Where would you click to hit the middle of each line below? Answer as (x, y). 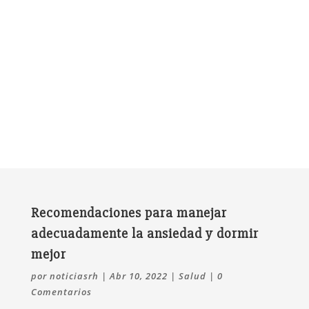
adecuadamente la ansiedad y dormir (144, 233)
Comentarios (61, 291)
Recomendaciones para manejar (129, 212)
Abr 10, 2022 (138, 276)
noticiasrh (74, 276)
